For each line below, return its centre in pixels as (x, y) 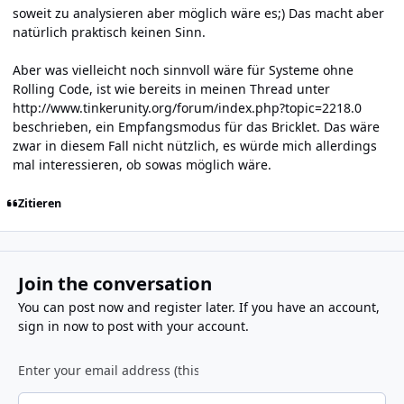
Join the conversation (115, 283)
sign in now (53, 326)
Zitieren (39, 203)
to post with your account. (168, 326)
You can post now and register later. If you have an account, (198, 307)
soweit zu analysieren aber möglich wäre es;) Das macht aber (198, 13)
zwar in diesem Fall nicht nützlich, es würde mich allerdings (195, 145)
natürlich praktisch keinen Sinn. (109, 32)
